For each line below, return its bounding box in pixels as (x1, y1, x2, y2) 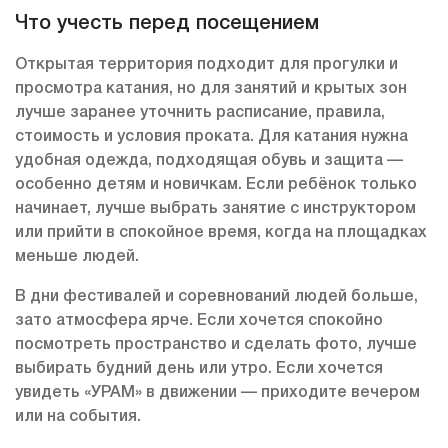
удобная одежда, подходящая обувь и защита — (15, 154, 403, 169)
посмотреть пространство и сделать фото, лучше (15, 338, 417, 353)
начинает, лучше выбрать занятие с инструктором (15, 202, 416, 217)
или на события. (15, 410, 141, 425)
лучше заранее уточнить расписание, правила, (15, 106, 385, 121)
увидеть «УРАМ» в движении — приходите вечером (15, 386, 420, 401)
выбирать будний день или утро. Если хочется (15, 362, 383, 377)
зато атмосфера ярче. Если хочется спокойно (15, 314, 383, 329)
